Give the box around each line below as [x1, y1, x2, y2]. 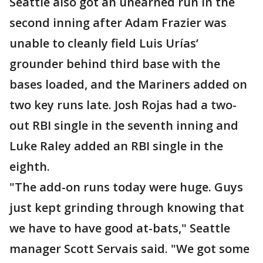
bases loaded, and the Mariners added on [9, 76, 247, 93]
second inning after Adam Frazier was [9, 15, 227, 31]
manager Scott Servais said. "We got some [9, 241, 249, 257]
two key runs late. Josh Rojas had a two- [9, 97, 237, 113]
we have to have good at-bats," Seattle [9, 220, 230, 237]
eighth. [9, 159, 50, 175]
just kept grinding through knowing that [9, 200, 244, 216]
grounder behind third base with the [9, 56, 220, 72]
